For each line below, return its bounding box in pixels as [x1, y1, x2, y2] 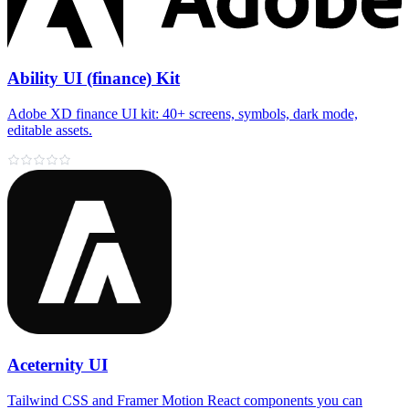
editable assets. [7, 122, 92, 139]
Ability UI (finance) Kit [7, 68, 180, 89]
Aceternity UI [7, 354, 108, 374]
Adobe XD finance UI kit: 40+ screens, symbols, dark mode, [7, 106, 358, 122]
